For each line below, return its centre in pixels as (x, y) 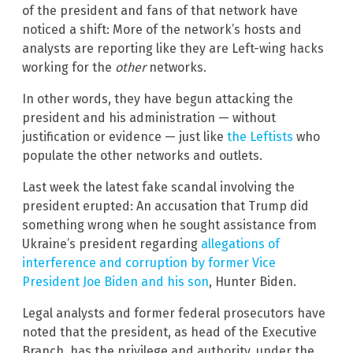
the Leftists (260, 136)
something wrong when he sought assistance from (169, 225)
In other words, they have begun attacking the (158, 98)
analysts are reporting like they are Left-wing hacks (173, 48)
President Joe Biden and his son (115, 281)
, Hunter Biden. (253, 281)
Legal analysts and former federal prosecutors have (174, 313)
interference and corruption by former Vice (149, 262)
